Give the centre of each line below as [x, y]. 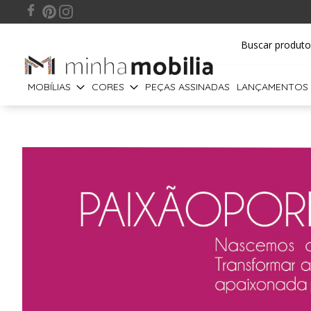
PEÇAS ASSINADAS [187, 87]
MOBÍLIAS [49, 87]
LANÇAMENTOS [272, 87]
